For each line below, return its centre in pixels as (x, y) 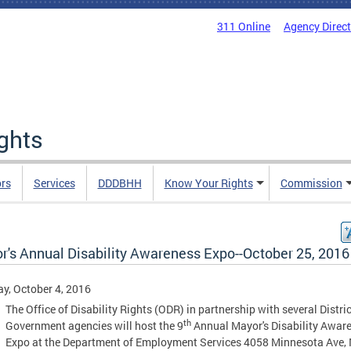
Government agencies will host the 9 (94, 326)
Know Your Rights (208, 183)
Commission (311, 183)
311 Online (244, 26)
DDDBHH (119, 183)
